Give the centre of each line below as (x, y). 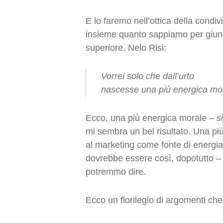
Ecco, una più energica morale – (151, 118)
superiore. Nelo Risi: (126, 48)
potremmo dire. (116, 172)
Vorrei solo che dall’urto (148, 76)
